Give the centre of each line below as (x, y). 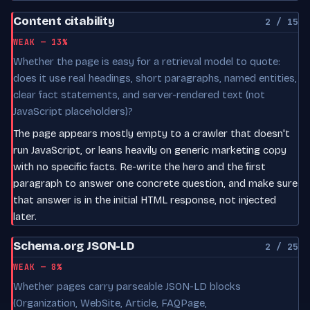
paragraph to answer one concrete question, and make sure (155, 183)
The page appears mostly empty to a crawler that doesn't (152, 133)
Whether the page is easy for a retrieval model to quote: (147, 61)
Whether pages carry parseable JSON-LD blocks (127, 286)
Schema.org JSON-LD (74, 246)
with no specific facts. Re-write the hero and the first (139, 166)
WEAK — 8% (38, 266)
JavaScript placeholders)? (73, 111)
